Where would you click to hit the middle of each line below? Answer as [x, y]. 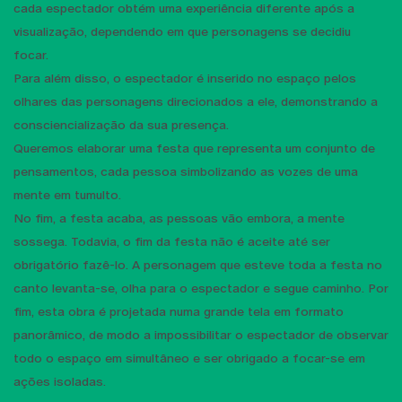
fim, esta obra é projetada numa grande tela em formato [179, 311]
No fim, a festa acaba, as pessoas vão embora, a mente [179, 218]
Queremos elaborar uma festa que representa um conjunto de [194, 148]
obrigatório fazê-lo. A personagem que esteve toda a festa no [198, 264]
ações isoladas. [60, 381]
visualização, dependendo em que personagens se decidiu [182, 31]
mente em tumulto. [67, 194]
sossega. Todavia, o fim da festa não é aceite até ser [172, 241]
